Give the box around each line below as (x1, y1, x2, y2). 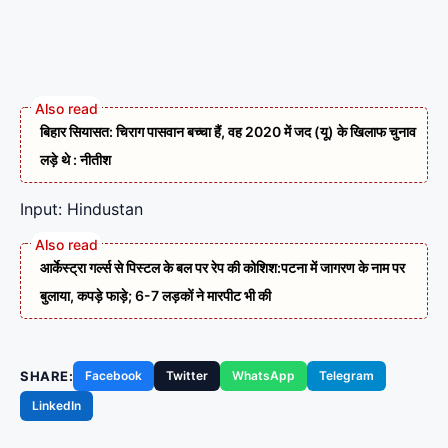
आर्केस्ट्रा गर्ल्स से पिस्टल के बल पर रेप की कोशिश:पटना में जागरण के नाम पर (40, 259, 405, 277)
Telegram (319, 368, 375, 384)
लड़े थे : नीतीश (40, 151, 111, 169)
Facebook (85, 368, 143, 384)
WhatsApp (232, 368, 296, 384)
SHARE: (20, 367, 74, 384)
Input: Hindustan (20, 199, 143, 220)
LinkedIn (32, 398, 81, 414)
